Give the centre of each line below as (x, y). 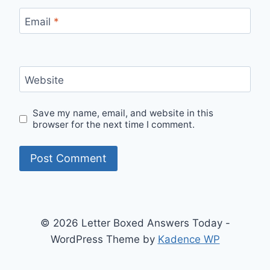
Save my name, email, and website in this (123, 113)
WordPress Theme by (104, 239)
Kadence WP (189, 239)
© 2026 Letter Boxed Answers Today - (135, 223)
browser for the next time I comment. (114, 125)
